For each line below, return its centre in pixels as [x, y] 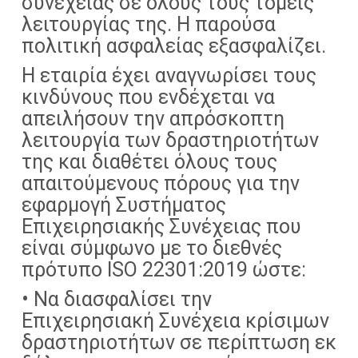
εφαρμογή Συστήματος [124, 205]
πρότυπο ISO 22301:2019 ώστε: [164, 270]
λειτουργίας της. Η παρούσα [149, 24]
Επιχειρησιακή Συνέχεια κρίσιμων [175, 321]
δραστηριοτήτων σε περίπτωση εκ [179, 342]
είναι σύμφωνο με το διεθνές [152, 248]
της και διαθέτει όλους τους [149, 162]
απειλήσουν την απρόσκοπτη [153, 119]
